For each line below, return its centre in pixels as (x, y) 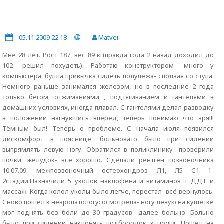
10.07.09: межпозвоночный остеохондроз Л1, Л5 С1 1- (108, 170)
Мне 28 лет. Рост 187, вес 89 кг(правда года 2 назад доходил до (108, 55)
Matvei (108, 37)
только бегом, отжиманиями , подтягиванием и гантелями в (108, 97)
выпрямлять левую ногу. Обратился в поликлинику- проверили (108, 149)
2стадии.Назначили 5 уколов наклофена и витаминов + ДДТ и (108, 181)
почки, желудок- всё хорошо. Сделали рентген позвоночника (108, 160)
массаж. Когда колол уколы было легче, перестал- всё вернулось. (108, 191)
